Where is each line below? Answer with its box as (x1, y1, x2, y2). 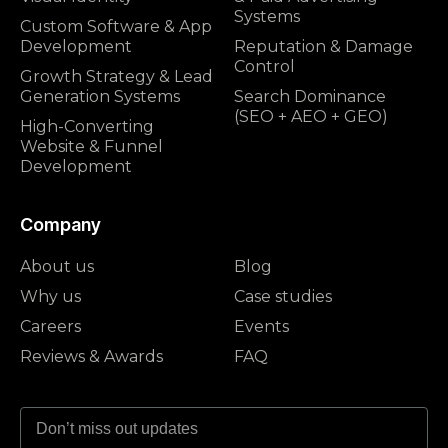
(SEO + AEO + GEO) (234, 106, 388, 126)
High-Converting (20, 116, 154, 136)
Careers (20, 316, 81, 336)
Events (234, 316, 289, 336)
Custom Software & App (20, 16, 212, 36)
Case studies (234, 286, 332, 306)
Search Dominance (234, 86, 386, 106)
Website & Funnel (20, 136, 163, 156)
